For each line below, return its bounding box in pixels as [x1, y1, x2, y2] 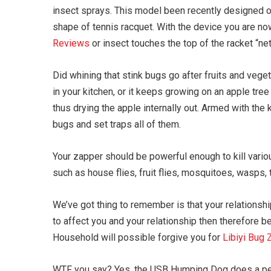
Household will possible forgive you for [53, 232, 223, 244]
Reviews [53, 38, 90, 50]
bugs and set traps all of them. [53, 119, 181, 131]
